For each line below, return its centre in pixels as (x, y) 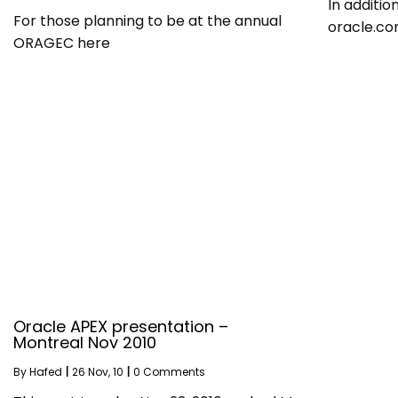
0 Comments (169, 371)
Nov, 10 (106, 371)
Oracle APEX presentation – (121, 326)
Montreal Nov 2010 (85, 342)
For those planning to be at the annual (147, 21)
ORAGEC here (62, 44)
